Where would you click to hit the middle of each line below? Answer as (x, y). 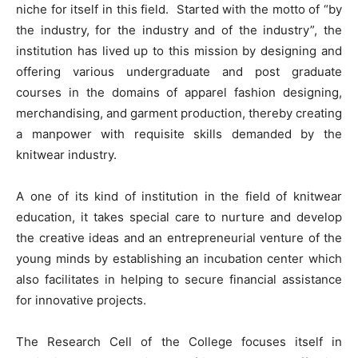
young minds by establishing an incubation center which (179, 259)
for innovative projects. (81, 300)
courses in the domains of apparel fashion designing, (179, 92)
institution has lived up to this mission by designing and (179, 51)
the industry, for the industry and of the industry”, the (179, 30)
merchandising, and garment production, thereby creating (179, 113)
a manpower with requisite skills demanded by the (179, 134)
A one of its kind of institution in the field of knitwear (179, 196)
